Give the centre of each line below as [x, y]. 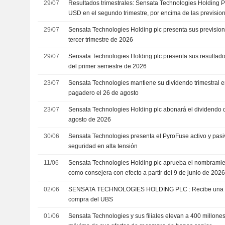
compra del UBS [91, 199]
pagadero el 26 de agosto [104, 93]
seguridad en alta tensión [103, 146]
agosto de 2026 [90, 120]
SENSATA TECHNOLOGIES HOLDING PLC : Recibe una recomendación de [130, 189]
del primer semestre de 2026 [108, 66]
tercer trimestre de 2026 [101, 40]
